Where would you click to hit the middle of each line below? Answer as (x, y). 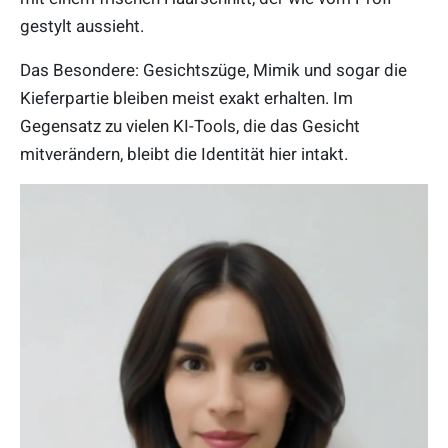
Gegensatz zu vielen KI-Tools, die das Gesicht (190, 125)
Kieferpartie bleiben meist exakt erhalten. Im (186, 97)
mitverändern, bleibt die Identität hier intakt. (184, 153)
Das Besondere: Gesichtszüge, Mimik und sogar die (213, 69)
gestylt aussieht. (82, 25)
